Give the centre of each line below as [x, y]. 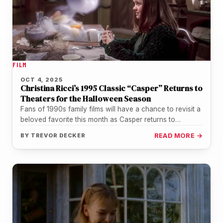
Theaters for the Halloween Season [86, 98]
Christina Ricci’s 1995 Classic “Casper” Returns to [111, 88]
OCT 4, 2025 [42, 79]
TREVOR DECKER [58, 135]
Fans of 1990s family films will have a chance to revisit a [111, 109]
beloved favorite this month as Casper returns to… [101, 119]
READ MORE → [178, 135]
